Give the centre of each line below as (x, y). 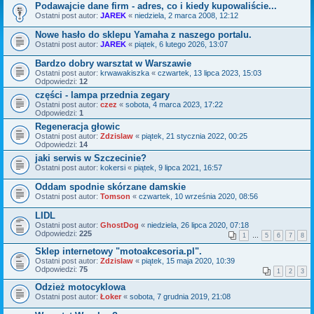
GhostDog (120, 225)
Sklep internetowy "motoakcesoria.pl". (118, 252)
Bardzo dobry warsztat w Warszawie (113, 64)
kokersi (113, 168)
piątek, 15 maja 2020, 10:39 (188, 261)
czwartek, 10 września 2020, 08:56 (198, 197)
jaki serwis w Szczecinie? (91, 158)
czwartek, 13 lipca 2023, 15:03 (210, 73)
